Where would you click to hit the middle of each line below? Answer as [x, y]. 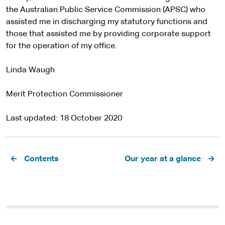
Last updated [31, 119]
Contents [41, 159]
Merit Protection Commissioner [65, 94]
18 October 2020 [91, 119]
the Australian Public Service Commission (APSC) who [106, 10]
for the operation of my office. [62, 46]
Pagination [30, 155]
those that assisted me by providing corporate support [108, 34]
